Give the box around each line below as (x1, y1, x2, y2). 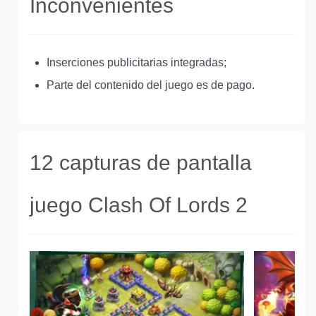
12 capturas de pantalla (30, 151, 252, 174)
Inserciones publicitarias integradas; (47, 56, 226, 68)
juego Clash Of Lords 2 (30, 193, 248, 217)
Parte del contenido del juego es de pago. (47, 79, 255, 91)
